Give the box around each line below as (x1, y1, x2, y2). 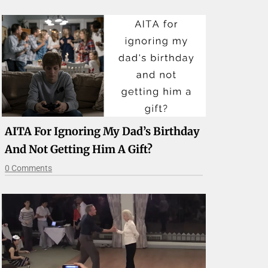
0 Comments (5, 163, 53, 173)
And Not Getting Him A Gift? (5, 142, 153, 157)
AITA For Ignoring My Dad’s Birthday (5, 124, 200, 139)
